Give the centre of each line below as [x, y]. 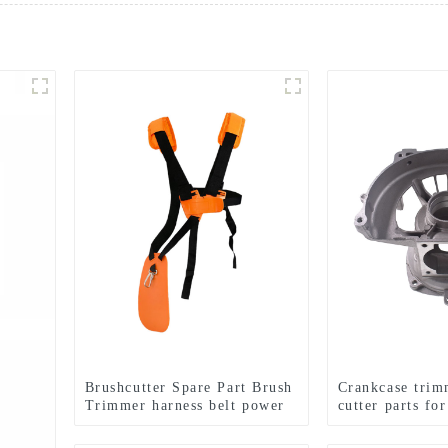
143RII [362, 423]
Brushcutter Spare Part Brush [188, 387]
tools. [104, 423]
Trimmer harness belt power [184, 405]
